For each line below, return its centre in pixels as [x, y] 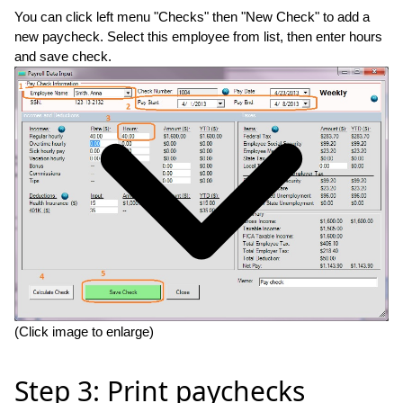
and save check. [63, 57]
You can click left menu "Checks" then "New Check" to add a [192, 17]
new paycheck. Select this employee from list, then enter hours [198, 37]
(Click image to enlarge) [84, 331]
